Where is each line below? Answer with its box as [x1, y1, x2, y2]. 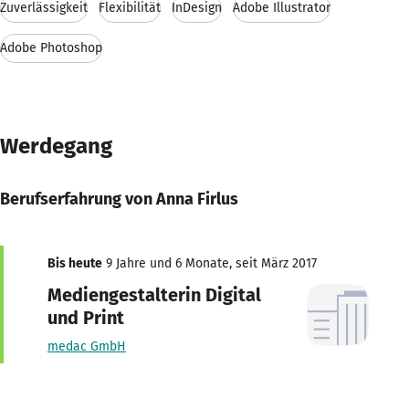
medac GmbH [47, 338, 126, 354]
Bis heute [47, 255, 102, 271]
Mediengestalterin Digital [47, 283, 261, 306]
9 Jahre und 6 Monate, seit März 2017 [102, 255, 317, 271]
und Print [47, 306, 124, 329]
